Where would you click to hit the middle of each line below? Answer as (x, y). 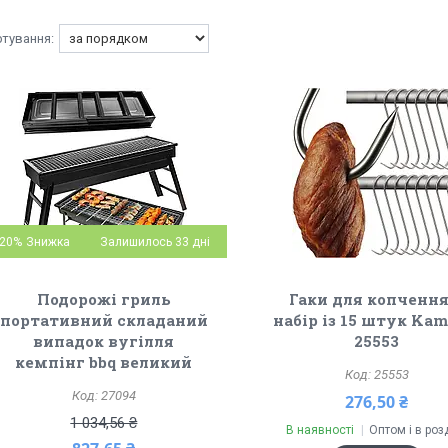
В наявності (319, 430)
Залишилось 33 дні (154, 242)
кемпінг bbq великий (104, 362)
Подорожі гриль (103, 299)
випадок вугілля (104, 341)
